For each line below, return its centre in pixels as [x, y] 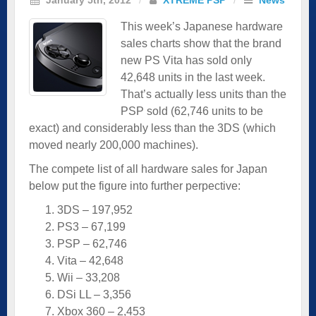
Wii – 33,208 [89, 277]
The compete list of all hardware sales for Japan [148, 169]
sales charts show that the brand [201, 43]
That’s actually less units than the [203, 94]
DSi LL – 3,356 [94, 294]
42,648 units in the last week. [194, 77]
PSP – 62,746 [92, 243]
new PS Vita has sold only [186, 60]
